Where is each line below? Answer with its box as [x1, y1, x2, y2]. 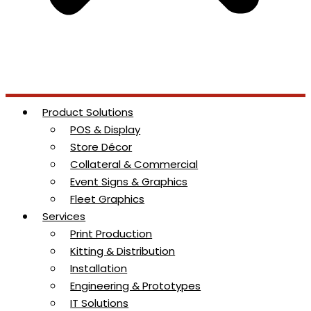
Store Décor [70, 139, 133, 154]
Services [42, 208, 86, 224]
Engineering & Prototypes [70, 278, 201, 293]
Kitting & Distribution [70, 243, 176, 258]
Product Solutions [42, 104, 134, 119]
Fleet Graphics [70, 191, 145, 206]
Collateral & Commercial [70, 156, 199, 171]
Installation [70, 260, 128, 276]
